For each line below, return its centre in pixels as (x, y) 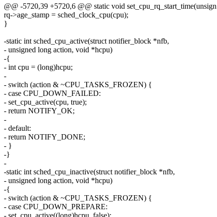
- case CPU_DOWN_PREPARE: (56, 207)
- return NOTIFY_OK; (39, 111)
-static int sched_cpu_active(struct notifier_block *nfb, (86, 41)
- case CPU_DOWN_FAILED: (52, 93)
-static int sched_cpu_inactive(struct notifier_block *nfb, (89, 172)
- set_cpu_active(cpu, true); (45, 102)
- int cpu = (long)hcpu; (38, 67)
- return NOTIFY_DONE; (45, 137)
